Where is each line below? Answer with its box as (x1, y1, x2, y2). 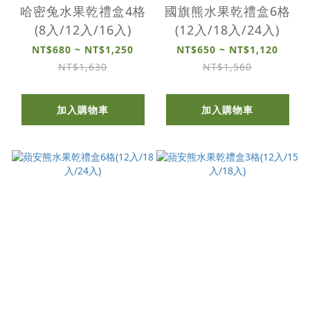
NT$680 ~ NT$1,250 (32, 42, 134, 56)
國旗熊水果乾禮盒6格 (164, 2, 291, 19)
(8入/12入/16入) (34, 21, 131, 38)
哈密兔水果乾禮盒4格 (19, 2, 146, 19)
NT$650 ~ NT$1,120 (176, 42, 278, 56)
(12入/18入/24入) (175, 21, 280, 38)
